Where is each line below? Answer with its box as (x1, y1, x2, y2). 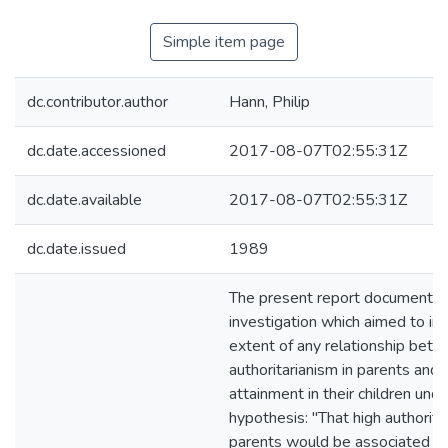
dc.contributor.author (27, 91, 168, 113)
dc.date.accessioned (27, 140, 166, 162)
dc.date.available (27, 189, 142, 211)
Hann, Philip (229, 91, 310, 113)
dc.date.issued (27, 238, 126, 260)
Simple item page (163, 31, 285, 53)
